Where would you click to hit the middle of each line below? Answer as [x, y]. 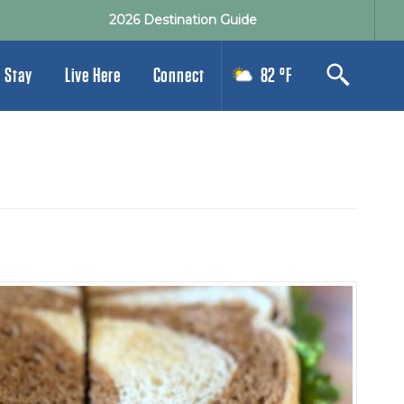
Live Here [92, 76]
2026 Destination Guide [183, 20]
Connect [179, 76]
